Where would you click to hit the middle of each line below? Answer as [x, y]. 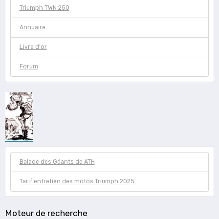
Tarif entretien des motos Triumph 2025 [77, 182]
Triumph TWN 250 [44, 8]
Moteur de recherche [46, 213]
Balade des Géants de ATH [57, 162]
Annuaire [32, 28]
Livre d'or [33, 47]
